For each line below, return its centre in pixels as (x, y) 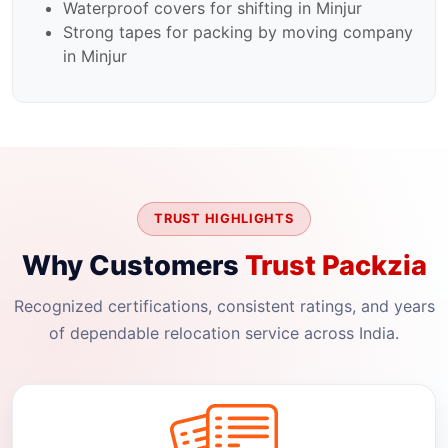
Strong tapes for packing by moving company (238, 32)
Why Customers (133, 265)
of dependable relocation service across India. (224, 332)
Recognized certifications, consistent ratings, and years (224, 305)
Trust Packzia (335, 265)
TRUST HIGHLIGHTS (224, 219)
